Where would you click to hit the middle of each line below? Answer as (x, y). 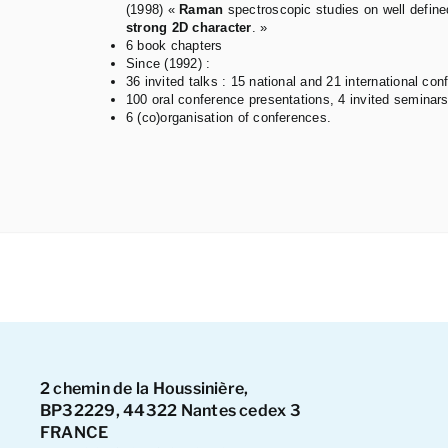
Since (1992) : (168, 64)
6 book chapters (174, 46)
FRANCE (74, 433)
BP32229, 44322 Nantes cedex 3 (170, 411)
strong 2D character (189, 28)
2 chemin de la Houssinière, (144, 389)
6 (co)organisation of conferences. (229, 118)
